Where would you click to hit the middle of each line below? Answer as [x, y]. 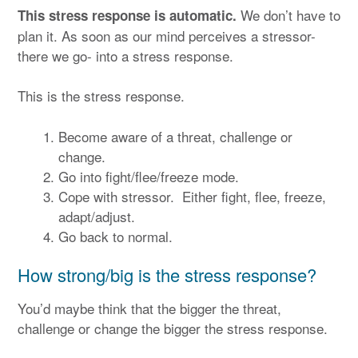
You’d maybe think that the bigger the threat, [149, 308]
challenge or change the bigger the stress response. [173, 328]
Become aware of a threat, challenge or [175, 136]
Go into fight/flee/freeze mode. [149, 176]
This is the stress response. [101, 96]
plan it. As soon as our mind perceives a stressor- [167, 35]
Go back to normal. [115, 236]
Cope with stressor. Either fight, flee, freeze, [192, 196]
